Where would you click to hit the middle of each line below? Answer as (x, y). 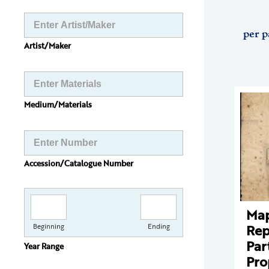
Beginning (49, 226)
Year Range (44, 246)
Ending (159, 226)
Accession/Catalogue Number (79, 163)
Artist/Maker (47, 46)
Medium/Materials (58, 104)
